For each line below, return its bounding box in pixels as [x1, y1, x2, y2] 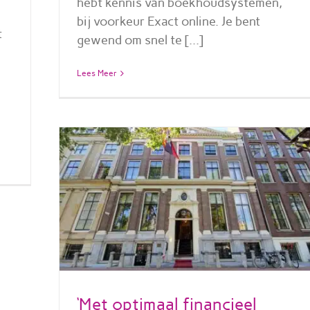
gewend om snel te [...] [76, 32, 203, 48]
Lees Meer [76, 68, 117, 78]
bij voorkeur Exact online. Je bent [76, 13, 260, 29]
